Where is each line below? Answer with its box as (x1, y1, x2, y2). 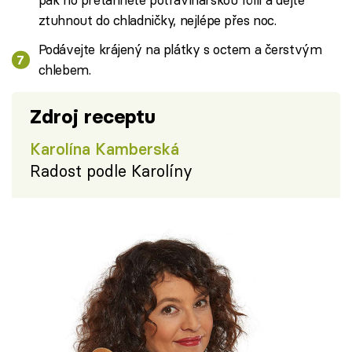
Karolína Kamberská (29, 139, 179, 159)
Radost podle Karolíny (29, 161, 192, 181)
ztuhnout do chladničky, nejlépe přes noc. (38, 12, 277, 28)
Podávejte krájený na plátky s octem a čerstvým (38, 41, 322, 58)
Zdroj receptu (29, 104, 156, 129)
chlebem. (38, 61, 91, 79)
